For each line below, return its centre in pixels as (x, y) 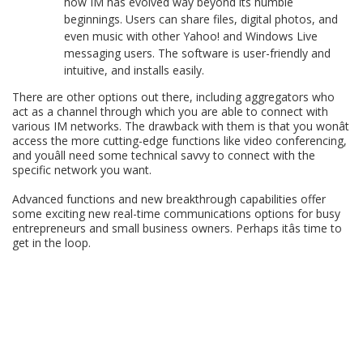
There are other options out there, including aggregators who (174, 96)
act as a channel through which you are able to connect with (171, 111)
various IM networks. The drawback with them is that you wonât (181, 126)
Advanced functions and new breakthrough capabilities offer (169, 199)
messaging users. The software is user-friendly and (198, 53)
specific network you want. (82, 169)
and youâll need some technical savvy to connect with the (164, 155)
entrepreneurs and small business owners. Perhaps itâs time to (177, 228)
